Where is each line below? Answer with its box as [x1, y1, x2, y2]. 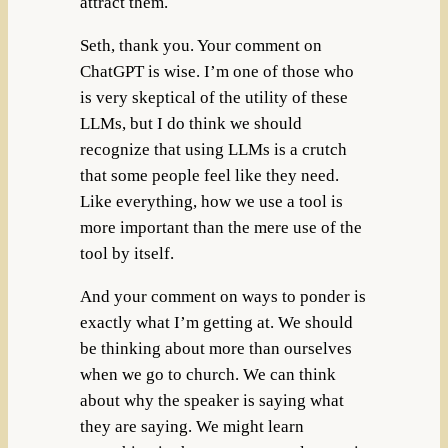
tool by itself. [79, 243, 174, 263]
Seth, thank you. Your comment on [79, 35, 322, 55]
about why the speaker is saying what [79, 390, 344, 410]
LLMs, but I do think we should [79, 113, 302, 133]
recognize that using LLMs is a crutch [79, 139, 347, 159]
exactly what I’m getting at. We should [79, 312, 353, 332]
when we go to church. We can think [79, 364, 336, 384]
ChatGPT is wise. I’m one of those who [79, 61, 354, 81]
